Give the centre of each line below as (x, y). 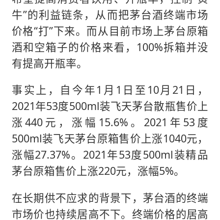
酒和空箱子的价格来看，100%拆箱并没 (110, 47)
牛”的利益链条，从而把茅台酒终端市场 (110, 14)
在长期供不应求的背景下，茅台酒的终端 (110, 197)
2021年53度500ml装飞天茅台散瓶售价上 (110, 106)
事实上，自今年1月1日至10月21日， (110, 90)
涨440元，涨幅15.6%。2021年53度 (110, 122)
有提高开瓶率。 (49, 63)
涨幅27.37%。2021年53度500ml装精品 (110, 155)
